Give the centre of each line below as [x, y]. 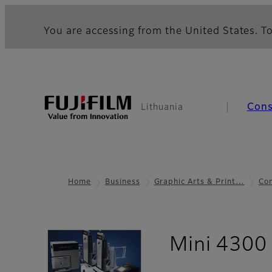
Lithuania [162, 107]
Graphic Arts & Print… [199, 182]
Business [122, 182]
